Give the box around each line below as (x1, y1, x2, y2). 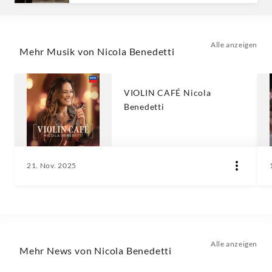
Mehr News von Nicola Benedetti (19, 244, 172, 256)
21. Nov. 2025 (27, 160, 76, 170)
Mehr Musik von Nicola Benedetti (19, 45, 175, 57)
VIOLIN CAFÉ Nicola (124, 87, 211, 98)
